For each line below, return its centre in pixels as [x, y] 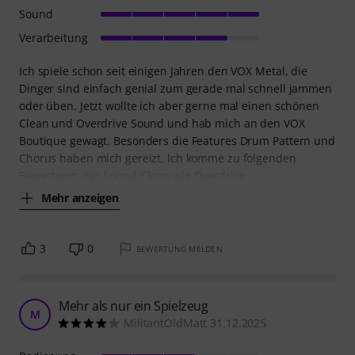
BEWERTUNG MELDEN [179, 248]
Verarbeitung [53, 37]
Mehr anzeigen [80, 198]
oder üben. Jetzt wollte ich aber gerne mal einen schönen [169, 105]
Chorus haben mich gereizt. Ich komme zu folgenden [158, 158]
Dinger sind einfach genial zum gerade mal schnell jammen [176, 88]
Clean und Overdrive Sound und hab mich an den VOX [162, 123]
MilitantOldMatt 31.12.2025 [195, 323]
